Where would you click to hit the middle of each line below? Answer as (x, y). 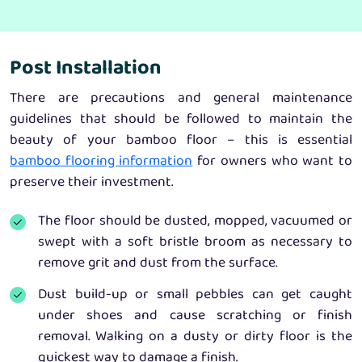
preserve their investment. (91, 183)
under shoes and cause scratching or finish (195, 316)
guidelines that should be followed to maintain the (181, 120)
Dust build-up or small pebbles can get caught (195, 295)
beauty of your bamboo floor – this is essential (181, 141)
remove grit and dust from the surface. (158, 264)
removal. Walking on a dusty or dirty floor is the (195, 337)
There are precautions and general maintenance (181, 99)
